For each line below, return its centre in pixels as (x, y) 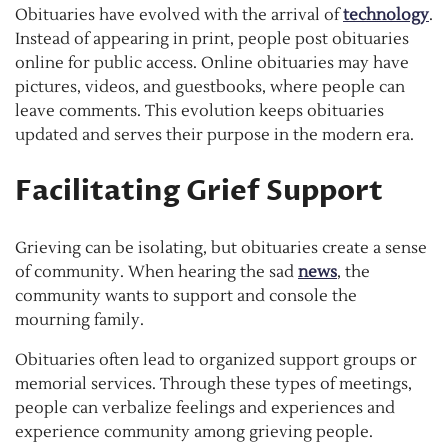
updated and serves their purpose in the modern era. (214, 135)
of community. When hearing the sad (156, 272)
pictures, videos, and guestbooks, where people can (210, 87)
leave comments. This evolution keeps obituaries (199, 111)
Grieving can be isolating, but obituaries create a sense (221, 248)
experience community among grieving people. (194, 432)
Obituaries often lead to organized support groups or (216, 360)
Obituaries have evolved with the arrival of (179, 15)
